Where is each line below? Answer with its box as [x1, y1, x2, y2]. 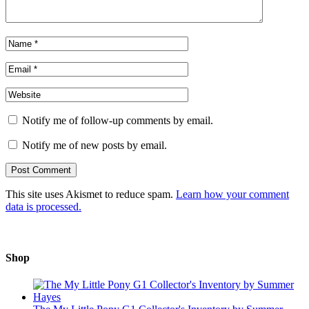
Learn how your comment [176, 188, 289, 201]
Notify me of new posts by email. [22, 139, 167, 152]
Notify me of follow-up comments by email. [22, 114, 213, 127]
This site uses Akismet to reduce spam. [6, 188, 176, 201]
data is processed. [6, 201, 81, 213]
